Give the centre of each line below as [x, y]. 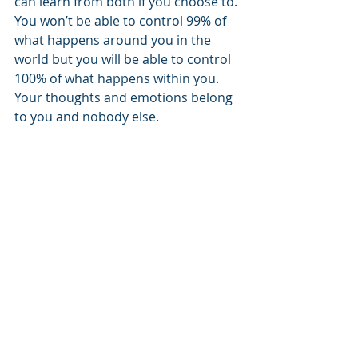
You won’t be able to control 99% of [122, 20]
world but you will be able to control [124, 59]
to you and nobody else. [87, 116]
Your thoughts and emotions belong [125, 97]
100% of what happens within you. [118, 78]
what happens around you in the [114, 40]
